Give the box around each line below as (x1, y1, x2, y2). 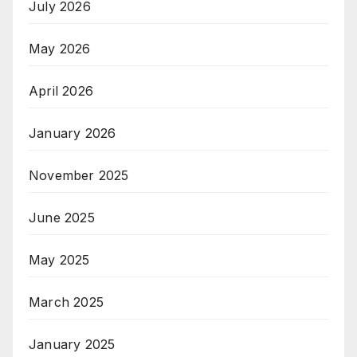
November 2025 (29, 167, 129, 184)
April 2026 (29, 83, 93, 100)
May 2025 (29, 252, 90, 269)
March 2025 (29, 294, 104, 311)
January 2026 (29, 125, 116, 142)
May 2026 (29, 41, 91, 57)
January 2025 (29, 336, 116, 353)
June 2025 (29, 210, 95, 226)
